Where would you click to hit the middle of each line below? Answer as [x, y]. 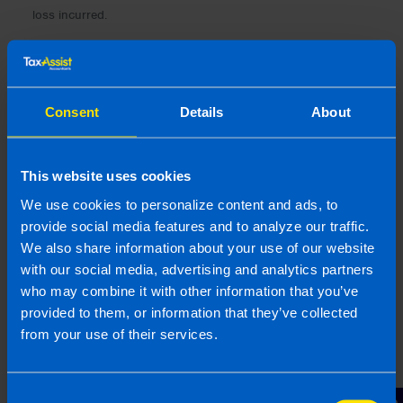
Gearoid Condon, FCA [201, 320]
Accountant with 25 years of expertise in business [199, 377]
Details [201, 112]
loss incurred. [70, 15]
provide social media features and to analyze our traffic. [195, 225]
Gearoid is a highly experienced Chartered [175, 357]
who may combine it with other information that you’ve [190, 290]
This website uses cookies [106, 175]
